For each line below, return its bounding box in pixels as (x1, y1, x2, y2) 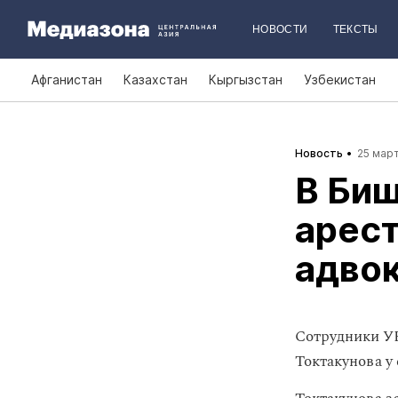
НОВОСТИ (252, 23, 308, 36)
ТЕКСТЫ (332, 23, 378, 36)
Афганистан (31, 72, 102, 87)
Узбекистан (304, 72, 376, 87)
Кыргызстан (209, 72, 283, 87)
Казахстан (123, 72, 187, 87)
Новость (295, 147, 343, 160)
